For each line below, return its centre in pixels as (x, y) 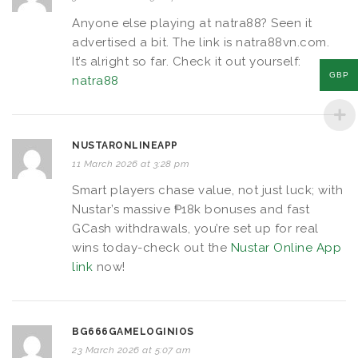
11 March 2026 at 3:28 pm (131, 163)
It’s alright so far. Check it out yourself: (187, 61)
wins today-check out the (151, 247)
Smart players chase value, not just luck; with (207, 190)
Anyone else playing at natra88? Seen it (192, 23)
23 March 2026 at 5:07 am (131, 350)
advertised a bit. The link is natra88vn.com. (201, 42)
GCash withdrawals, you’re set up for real (195, 228)
